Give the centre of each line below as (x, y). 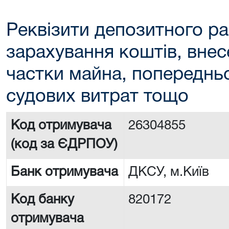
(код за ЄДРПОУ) (64, 145)
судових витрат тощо (97, 97)
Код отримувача (61, 126)
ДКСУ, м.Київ (170, 172)
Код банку (42, 200)
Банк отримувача (64, 172)
